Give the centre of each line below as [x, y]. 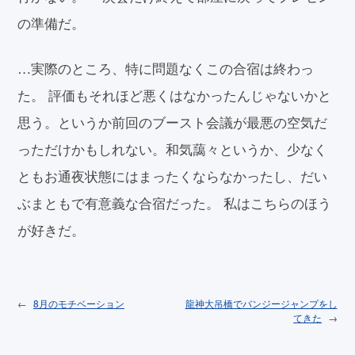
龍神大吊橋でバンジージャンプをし [261, 303]
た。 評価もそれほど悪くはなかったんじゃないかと [175, 94]
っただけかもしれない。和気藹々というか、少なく [173, 148]
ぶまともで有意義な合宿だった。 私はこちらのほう [175, 202]
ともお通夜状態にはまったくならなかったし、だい [173, 175]
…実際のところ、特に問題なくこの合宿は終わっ [166, 67]
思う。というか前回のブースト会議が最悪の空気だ [173, 121]
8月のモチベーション [78, 303]
